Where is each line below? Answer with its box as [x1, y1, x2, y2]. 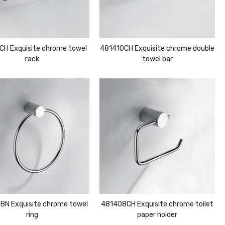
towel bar [142, 55, 173, 64]
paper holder [137, 210, 178, 219]
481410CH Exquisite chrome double [100, 44, 215, 53]
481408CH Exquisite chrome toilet [101, 199, 214, 208]
